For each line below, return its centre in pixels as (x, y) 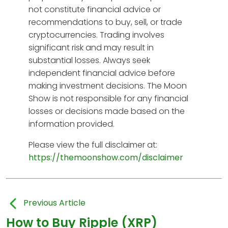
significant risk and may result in (91, 47)
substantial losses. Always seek (89, 60)
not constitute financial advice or (95, 9)
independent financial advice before (102, 73)
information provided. (72, 124)
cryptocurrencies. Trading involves (96, 35)
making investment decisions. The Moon (108, 85)
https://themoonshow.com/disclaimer (106, 157)
